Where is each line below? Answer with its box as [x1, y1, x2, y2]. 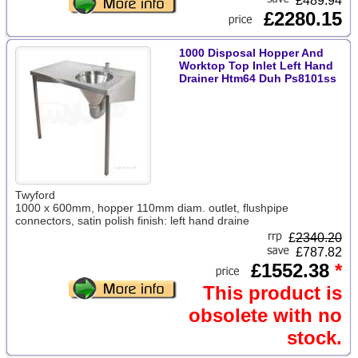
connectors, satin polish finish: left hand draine [14, 214, 249, 227]
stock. [286, 327, 342, 348]
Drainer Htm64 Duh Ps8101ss [178, 72, 336, 85]
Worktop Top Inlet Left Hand [178, 59, 333, 72]
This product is [202, 282, 342, 304]
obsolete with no [188, 304, 342, 326]
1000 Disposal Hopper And [178, 46, 324, 59]
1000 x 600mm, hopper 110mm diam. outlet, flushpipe [14, 201, 288, 214]
